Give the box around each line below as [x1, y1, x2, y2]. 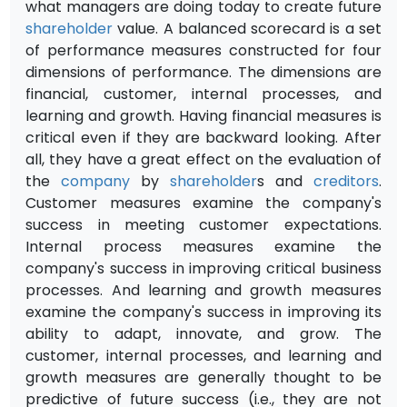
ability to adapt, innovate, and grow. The [25, 323, 382, 344]
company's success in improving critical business [25, 257, 382, 279]
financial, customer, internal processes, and [25, 83, 382, 104]
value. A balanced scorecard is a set [113, 17, 382, 39]
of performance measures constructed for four [25, 39, 382, 61]
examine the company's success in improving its [25, 301, 382, 323]
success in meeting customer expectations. [25, 213, 382, 235]
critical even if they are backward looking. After [25, 126, 382, 148]
